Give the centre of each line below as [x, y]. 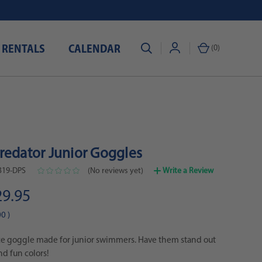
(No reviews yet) [115, 171]
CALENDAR [94, 50]
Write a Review [188, 171]
